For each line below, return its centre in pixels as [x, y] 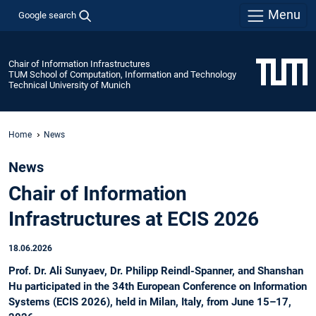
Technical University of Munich [69, 85]
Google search [47, 15]
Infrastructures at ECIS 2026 [134, 219]
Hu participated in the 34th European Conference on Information [158, 287]
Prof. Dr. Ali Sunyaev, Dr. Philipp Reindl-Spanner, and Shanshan [156, 271]
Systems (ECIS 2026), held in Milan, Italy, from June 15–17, [150, 302]
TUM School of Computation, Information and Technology [122, 74]
